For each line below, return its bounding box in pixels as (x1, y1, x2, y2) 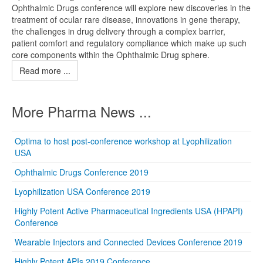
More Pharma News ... (12, 101, 151, 122)
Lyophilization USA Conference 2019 (15, 186, 150, 197)
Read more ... (19, 65, 70, 76)
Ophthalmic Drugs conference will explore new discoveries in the (12, 2, 251, 14)
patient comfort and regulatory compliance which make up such (12, 37, 247, 49)
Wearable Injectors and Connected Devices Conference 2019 (15, 236, 242, 248)
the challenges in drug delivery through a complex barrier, (12, 25, 225, 37)
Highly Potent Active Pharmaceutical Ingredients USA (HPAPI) (15, 205, 243, 217)
